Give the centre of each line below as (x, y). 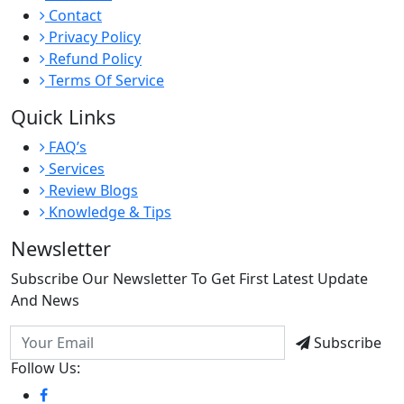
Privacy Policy (93, 37)
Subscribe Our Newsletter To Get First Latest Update (189, 279)
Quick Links (63, 117)
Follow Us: (46, 368)
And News (45, 301)
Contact (73, 16)
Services (75, 169)
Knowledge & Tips (108, 212)
